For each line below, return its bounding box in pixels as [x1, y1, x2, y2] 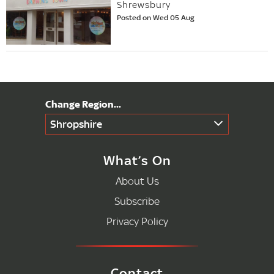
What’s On [103, 152, 171, 168]
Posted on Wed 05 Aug [117, 13, 195, 23]
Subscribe [114, 194, 160, 207]
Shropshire [50, 117, 102, 130]
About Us [115, 174, 159, 187]
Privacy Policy [106, 214, 168, 228]
